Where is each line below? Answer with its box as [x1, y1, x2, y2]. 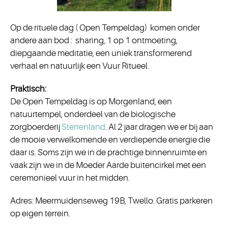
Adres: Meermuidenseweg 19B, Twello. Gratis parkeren [10, 196, 213, 206]
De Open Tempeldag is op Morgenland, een [10, 97, 172, 106]
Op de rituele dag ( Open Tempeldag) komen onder [10, 23, 200, 33]
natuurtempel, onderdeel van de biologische [10, 109, 176, 119]
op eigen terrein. [10, 209, 70, 218]
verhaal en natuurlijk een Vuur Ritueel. [10, 61, 149, 71]
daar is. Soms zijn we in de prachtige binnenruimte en [10, 148, 207, 157]
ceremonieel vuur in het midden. [10, 173, 130, 183]
